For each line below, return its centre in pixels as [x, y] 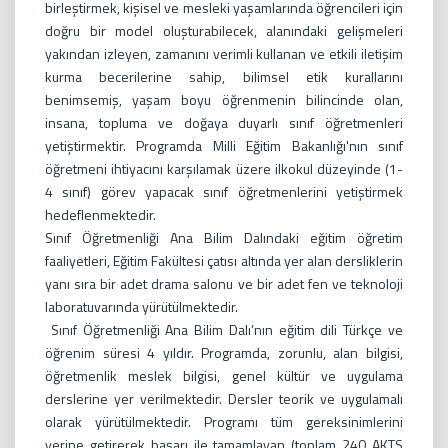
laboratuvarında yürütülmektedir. [143, 306]
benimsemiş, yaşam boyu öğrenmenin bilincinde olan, [224, 99]
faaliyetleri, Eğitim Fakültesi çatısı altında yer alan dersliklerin [224, 260]
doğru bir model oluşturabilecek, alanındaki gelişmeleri [224, 30]
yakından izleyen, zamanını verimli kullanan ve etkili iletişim [224, 53]
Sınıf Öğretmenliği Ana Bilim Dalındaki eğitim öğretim [224, 237]
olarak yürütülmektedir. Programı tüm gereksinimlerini [224, 421]
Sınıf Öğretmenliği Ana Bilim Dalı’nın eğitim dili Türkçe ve [224, 329]
